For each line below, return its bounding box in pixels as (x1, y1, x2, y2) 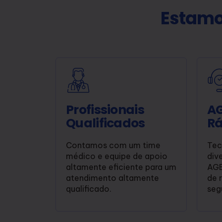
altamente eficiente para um (66, 162, 176, 172)
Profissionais (66, 101, 144, 118)
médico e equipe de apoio (66, 151, 167, 161)
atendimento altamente (66, 172, 159, 183)
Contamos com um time (66, 140, 161, 150)
